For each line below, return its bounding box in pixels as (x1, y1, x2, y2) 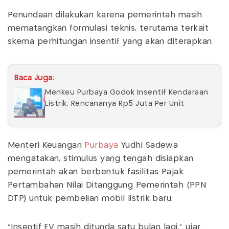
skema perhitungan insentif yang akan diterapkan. (8, 37, 214, 45)
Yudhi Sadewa (118, 141, 178, 149)
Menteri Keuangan (8, 141, 85, 149)
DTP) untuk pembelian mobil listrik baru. (8, 194, 173, 202)
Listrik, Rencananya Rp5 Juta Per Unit (45, 100, 185, 107)
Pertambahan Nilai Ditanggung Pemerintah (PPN (8, 181, 207, 189)
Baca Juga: (14, 74, 54, 82)
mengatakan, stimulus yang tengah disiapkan (8, 154, 194, 163)
